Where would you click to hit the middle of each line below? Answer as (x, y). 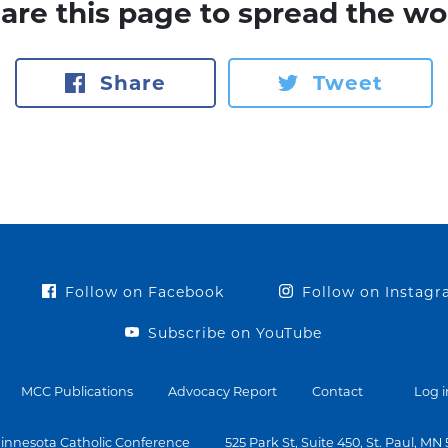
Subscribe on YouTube (233, 332)
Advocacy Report (222, 391)
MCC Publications (76, 391)
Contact (337, 391)
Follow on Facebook (141, 291)
